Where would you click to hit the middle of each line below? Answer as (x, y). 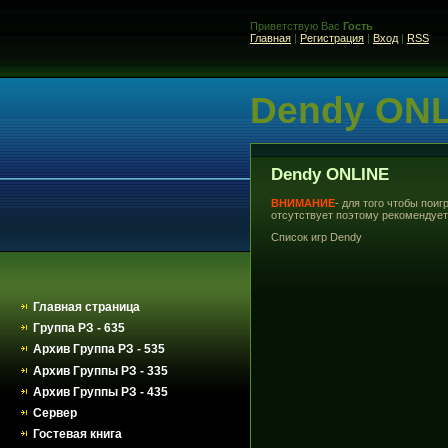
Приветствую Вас (295, 26)
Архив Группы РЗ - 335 (100, 370)
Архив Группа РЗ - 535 (99, 349)
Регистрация (332, 38)
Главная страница (86, 307)
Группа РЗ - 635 (79, 328)
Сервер (55, 412)
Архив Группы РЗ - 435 (100, 391)
